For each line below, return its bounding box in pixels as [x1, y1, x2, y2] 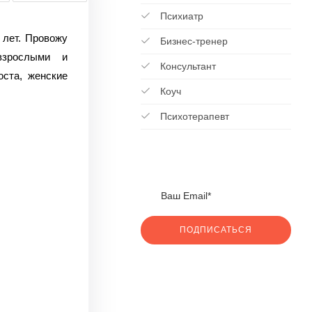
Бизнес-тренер [157, 36, 228, 47]
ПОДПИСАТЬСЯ [179, 224, 252, 235]
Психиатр [157, 10, 203, 22]
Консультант [157, 61, 216, 72]
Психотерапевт [157, 111, 229, 123]
